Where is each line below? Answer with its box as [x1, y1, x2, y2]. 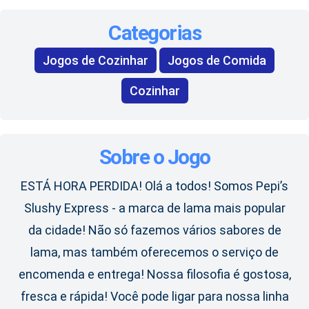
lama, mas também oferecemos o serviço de [30, 245, 279, 260]
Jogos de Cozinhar [43, 53, 148, 68]
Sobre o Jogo [99, 145, 210, 170]
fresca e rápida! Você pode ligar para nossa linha [20, 289, 289, 304]
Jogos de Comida [168, 53, 266, 68]
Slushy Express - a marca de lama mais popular [23, 201, 286, 216]
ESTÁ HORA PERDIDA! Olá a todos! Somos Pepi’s [21, 179, 288, 194]
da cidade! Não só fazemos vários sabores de [28, 223, 281, 238]
